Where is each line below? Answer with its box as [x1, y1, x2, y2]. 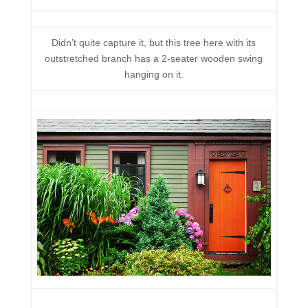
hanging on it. [124, 69, 184, 80]
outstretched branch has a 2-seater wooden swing [45, 53, 263, 64]
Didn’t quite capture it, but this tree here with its [52, 37, 256, 48]
